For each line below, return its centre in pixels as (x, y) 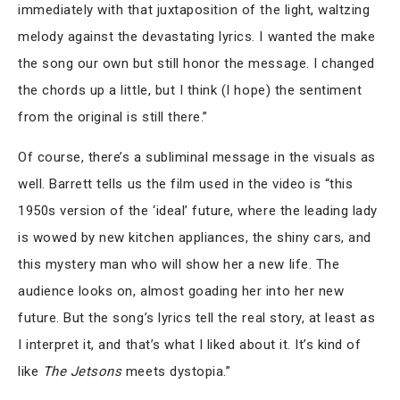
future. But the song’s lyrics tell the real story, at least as (197, 317)
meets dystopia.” (176, 371)
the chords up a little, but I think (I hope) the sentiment (190, 90)
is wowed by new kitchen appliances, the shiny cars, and (195, 237)
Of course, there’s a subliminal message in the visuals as (197, 157)
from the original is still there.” (113, 117)
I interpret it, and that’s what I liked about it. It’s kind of (190, 344)
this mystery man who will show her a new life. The (179, 264)
